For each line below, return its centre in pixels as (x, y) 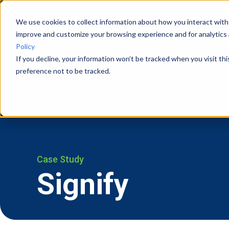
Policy (25, 46)
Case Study (60, 159)
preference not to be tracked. (63, 71)
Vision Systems (118, 35)
